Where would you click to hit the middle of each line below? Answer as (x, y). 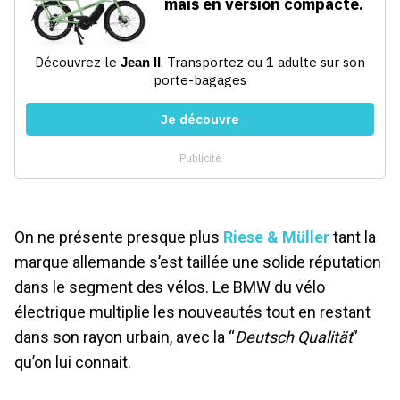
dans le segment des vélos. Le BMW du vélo (170, 287)
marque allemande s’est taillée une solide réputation (198, 262)
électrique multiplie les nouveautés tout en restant (192, 312)
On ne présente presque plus (119, 237)
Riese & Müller (276, 237)
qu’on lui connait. (73, 362)
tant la (353, 237)
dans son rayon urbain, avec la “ (125, 337)
